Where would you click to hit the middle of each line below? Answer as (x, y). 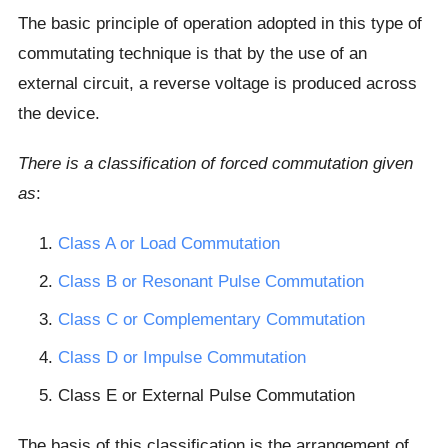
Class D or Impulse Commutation (181, 357)
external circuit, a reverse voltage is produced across (217, 83)
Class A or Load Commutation (168, 243)
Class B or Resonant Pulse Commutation (210, 281)
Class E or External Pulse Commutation (206, 395)
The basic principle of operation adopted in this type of (219, 23)
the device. (58, 113)
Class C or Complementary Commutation (211, 319)
